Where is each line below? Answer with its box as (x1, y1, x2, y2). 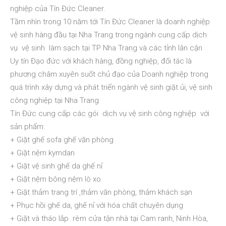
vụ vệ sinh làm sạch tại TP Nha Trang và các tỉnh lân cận (10, 43, 202, 52)
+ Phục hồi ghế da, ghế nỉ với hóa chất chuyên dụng (10, 201, 183, 210)
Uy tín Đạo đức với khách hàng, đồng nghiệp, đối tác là (10, 56, 192, 66)
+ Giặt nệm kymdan (10, 148, 75, 157)
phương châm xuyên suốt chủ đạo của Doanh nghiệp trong (10, 70, 208, 79)
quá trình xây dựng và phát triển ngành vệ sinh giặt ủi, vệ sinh (10, 83, 212, 92)
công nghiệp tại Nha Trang (10, 96, 99, 105)
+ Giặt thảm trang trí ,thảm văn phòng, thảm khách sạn (10, 188, 192, 197)
